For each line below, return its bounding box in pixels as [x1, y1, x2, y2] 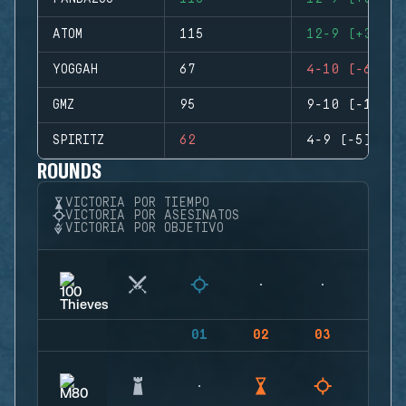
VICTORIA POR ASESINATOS [65, 208, 239, 223]
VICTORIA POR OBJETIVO [65, 221, 224, 236]
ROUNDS [37, 157, 102, 183]
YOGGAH [53, 63, 98, 77]
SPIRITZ [53, 133, 104, 148]
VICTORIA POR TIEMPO [65, 196, 209, 210]
